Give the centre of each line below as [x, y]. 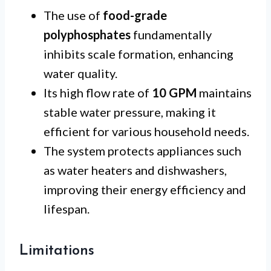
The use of [73, 15]
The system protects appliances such [142, 151]
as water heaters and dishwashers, [135, 170]
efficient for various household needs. [146, 132]
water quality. [80, 73]
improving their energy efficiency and [145, 190]
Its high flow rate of [98, 93]
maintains [224, 93]
